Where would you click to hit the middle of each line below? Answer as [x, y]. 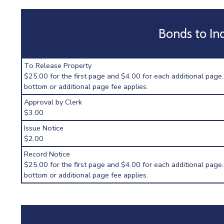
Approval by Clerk [53, 102]
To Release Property [58, 66]
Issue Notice [44, 128]
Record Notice [47, 154]
